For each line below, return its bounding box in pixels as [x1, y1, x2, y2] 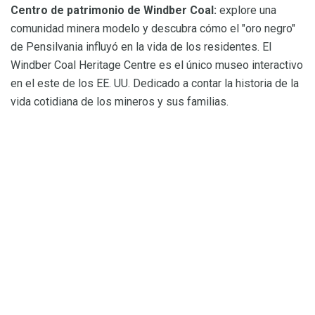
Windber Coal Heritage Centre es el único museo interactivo [11, 58, 303, 72]
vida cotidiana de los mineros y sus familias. [11, 95, 229, 109]
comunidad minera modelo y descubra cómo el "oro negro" [11, 22, 295, 36]
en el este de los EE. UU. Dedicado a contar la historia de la [11, 77, 299, 91]
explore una [217, 4, 276, 18]
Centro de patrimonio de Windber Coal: [11, 4, 217, 18]
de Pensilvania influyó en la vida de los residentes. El [11, 40, 271, 54]
